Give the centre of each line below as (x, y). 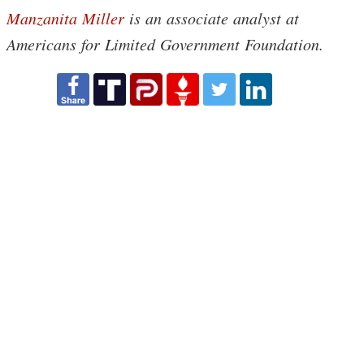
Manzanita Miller (65, 18)
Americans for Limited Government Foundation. (165, 44)
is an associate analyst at (212, 18)
